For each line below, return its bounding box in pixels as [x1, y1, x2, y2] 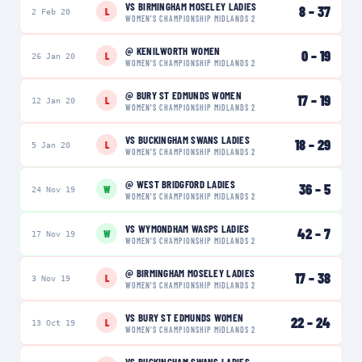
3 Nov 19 [32, 273, 70, 283]
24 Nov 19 [32, 184, 75, 194]
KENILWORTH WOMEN [136, 44, 221, 57]
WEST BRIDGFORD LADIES [136, 177, 235, 191]
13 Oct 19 [32, 318, 75, 327]
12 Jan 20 [32, 95, 75, 105]
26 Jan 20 [32, 51, 75, 61]
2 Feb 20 [32, 6, 70, 16]
